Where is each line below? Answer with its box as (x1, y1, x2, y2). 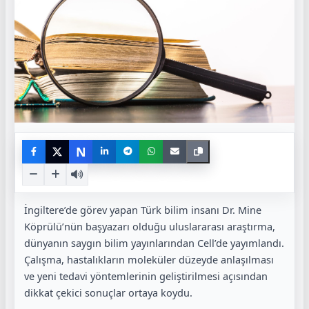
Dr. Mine (222, 202, 261, 217)
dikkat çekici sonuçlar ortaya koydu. (24, 285, 192, 299)
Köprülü (24, 219, 62, 233)
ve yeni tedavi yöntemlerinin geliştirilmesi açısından (24, 268, 268, 283)
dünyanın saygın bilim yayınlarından (24, 235, 197, 250)
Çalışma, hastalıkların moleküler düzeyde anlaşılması (24, 252, 274, 266)
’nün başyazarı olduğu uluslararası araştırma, (62, 219, 275, 233)
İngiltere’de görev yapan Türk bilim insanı (24, 202, 222, 217)
